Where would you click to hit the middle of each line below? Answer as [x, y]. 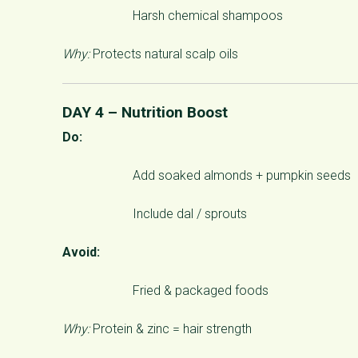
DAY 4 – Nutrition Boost [145, 112]
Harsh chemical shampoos [208, 15]
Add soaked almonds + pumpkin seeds [242, 175]
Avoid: [81, 252]
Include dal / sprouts [190, 213]
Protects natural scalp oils [164, 54]
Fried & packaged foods [201, 290]
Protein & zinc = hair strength [171, 328]
